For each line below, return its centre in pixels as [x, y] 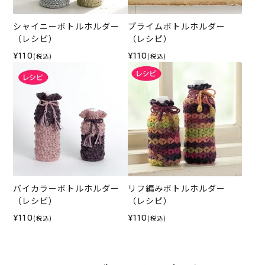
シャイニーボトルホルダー [67, 26]
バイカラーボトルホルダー [67, 188]
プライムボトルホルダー [176, 26]
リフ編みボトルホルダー [176, 188]
